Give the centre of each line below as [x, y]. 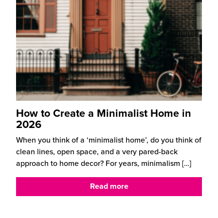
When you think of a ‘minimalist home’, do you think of [109, 140]
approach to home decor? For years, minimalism [98, 163]
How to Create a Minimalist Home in [104, 113]
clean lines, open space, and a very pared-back [97, 151]
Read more [109, 186]
